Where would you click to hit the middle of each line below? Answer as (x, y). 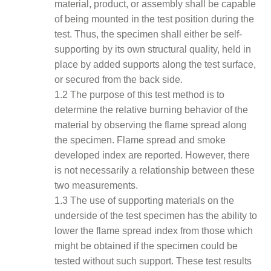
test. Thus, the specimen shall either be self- (149, 34)
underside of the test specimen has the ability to (156, 215)
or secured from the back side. (119, 79)
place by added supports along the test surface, (155, 64)
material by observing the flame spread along (151, 125)
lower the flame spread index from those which (154, 230)
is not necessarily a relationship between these (155, 170)
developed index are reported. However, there (152, 155)
